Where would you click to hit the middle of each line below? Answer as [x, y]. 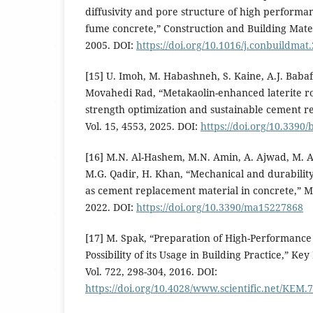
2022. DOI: [111, 208]
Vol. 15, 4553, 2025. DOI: [143, 126]
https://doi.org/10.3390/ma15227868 [220, 208]
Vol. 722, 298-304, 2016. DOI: [151, 272]
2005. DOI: [111, 45]
